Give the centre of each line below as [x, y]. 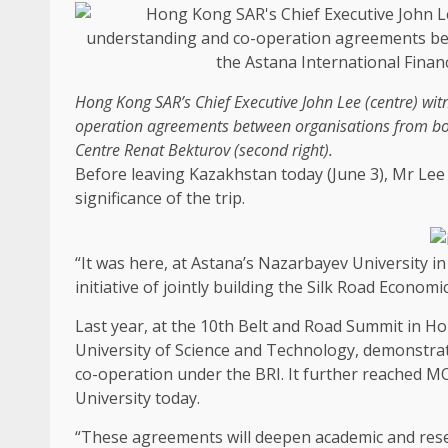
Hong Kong [113, 102]
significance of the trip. [160, 198]
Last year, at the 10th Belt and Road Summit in [250, 325]
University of [125, 349]
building [243, 286]
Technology [310, 349]
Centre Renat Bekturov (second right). [204, 150]
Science [202, 349]
